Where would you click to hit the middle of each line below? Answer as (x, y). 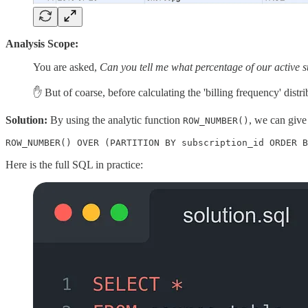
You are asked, (66, 67)
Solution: (28, 120)
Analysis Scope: (42, 43)
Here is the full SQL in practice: (74, 164)
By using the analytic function (117, 120)
